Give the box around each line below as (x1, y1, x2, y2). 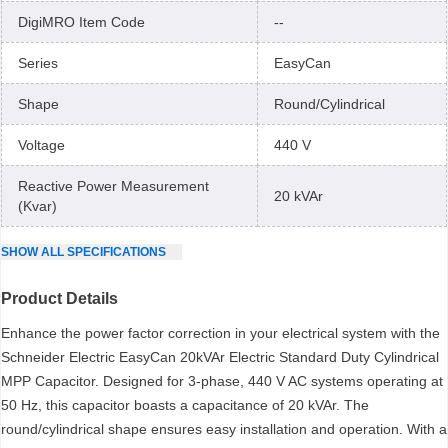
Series (18, 55, 58, 71)
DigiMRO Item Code (18, 14, 145, 30)
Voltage (18, 137, 65, 153)
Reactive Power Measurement (18, 178, 209, 194)
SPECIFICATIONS (64, 245, 166, 259)
